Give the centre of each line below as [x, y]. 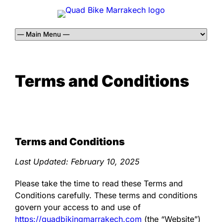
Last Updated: [43, 161]
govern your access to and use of [78, 207]
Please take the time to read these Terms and [99, 183]
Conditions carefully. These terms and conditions [106, 195]
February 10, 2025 [105, 161]
